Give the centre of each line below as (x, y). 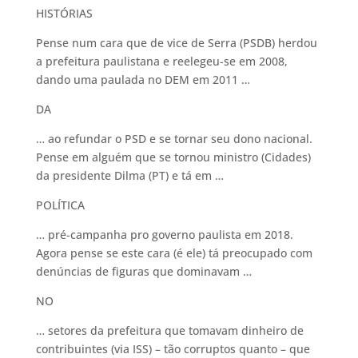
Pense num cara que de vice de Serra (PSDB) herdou (176, 43)
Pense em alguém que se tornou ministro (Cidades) (173, 157)
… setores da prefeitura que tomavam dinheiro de (169, 330)
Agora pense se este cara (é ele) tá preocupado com (174, 253)
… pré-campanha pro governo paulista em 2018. (164, 235)
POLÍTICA (60, 205)
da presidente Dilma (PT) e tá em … (129, 175)
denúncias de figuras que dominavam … (143, 271)
